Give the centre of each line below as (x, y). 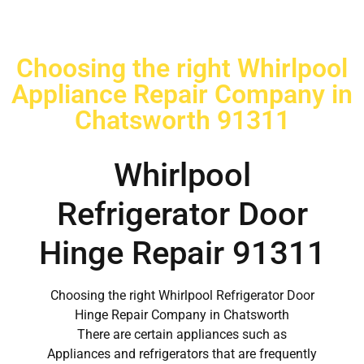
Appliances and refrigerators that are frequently (182, 354)
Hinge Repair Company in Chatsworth (182, 315)
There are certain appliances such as (182, 335)
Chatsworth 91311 (182, 121)
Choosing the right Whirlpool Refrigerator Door (182, 296)
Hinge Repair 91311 (182, 253)
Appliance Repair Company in (182, 95)
